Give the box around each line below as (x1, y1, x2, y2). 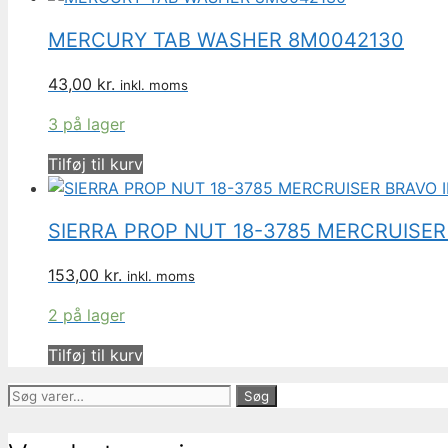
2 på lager (48, 304, 125, 325)
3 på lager (48, 113, 125, 134)
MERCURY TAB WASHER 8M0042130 (48, 28, 404, 53)
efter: (7, 408, 50, 429)
